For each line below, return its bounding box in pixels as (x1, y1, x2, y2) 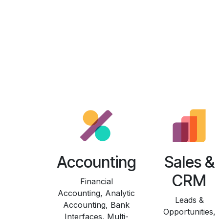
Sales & (164, 153, 215, 172)
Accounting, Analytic (58, 188, 135, 198)
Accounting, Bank (63, 200, 130, 210)
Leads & (175, 195, 204, 205)
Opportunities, (163, 207, 216, 217)
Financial (80, 176, 113, 187)
